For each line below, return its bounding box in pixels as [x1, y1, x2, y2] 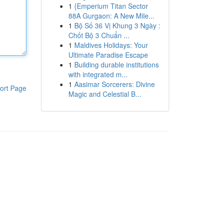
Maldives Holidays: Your [74, 40, 148, 50]
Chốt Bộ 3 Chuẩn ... [68, 30, 130, 40]
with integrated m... [68, 69, 128, 79]
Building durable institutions [74, 60, 159, 69]
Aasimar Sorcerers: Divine [74, 79, 155, 89]
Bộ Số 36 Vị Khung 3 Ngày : [74, 21, 160, 30]
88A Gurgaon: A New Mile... [68, 11, 154, 21]
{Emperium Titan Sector [74, 1, 148, 11]
